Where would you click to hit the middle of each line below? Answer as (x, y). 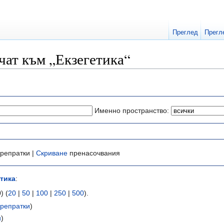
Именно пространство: (132, 110)
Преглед (185, 32)
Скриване (52, 153)
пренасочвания (94, 153)
